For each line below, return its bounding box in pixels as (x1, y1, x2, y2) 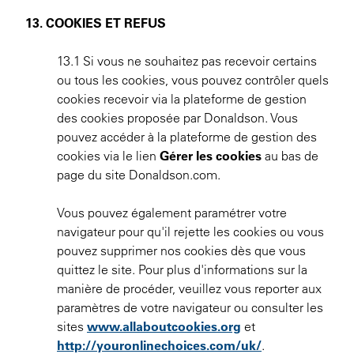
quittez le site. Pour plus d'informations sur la (57, 262, 307, 277)
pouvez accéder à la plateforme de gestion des (57, 129, 317, 145)
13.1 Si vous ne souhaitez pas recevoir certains (57, 53, 317, 69)
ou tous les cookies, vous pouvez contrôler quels (57, 72, 329, 88)
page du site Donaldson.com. (57, 167, 220, 183)
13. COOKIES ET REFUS (25, 15, 166, 31)
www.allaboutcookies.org (87, 318, 241, 334)
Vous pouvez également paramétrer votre (57, 205, 287, 220)
